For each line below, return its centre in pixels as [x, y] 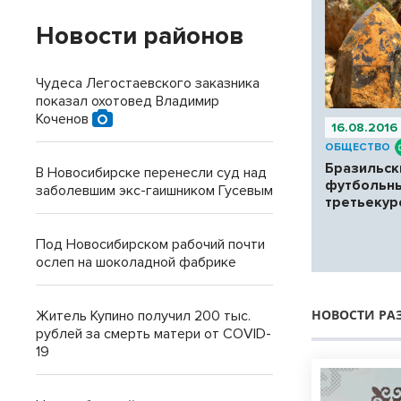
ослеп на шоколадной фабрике [136, 262]
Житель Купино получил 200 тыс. [143, 316]
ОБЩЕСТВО [358, 148]
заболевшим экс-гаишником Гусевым [154, 191]
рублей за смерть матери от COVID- [154, 334]
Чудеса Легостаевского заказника [148, 83]
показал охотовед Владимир [128, 101]
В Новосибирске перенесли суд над [151, 173]
